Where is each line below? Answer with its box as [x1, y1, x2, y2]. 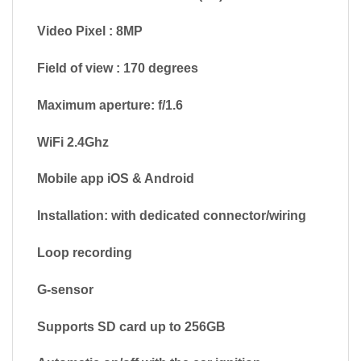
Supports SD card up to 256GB [37, 319, 226, 334]
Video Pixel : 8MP [37, 24, 143, 39]
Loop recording [37, 246, 132, 260]
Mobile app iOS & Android [37, 172, 194, 186]
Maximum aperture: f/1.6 [37, 98, 183, 112]
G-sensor [37, 282, 93, 297]
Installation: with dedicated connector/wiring [37, 209, 306, 223]
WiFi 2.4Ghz [37, 135, 109, 149]
